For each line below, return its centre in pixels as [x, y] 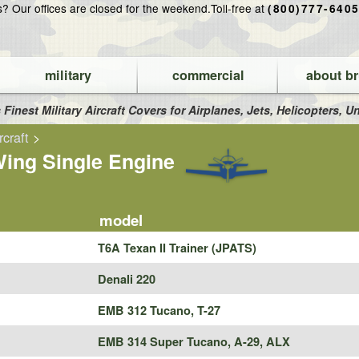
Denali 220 [127, 279]
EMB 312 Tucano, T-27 [159, 311]
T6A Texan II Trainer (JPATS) [177, 248]
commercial [209, 75]
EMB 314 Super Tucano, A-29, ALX [194, 342]
